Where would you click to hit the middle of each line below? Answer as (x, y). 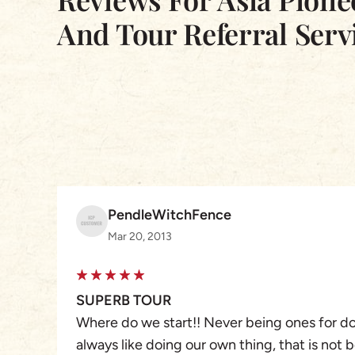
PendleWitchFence (170, 215)
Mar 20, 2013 (140, 237)
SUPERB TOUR (124, 301)
